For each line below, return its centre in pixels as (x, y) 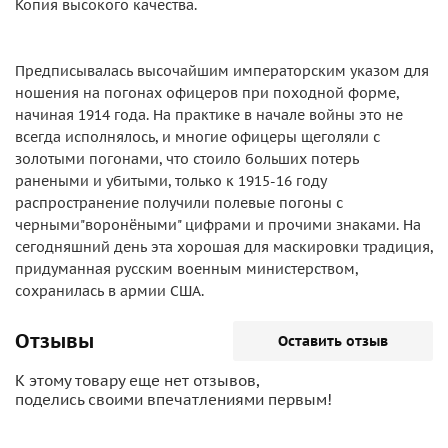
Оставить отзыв (333, 341)
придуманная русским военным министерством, (186, 269)
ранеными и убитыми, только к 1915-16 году (170, 181)
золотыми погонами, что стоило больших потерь (187, 159)
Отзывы (54, 341)
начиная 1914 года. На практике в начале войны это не (209, 115)
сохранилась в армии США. (109, 291)
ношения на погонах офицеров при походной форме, (207, 93)
